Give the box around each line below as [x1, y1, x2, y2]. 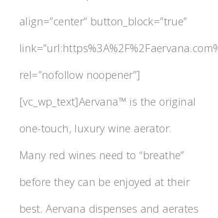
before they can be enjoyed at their [19, 174, 190, 189]
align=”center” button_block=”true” [19, 13, 187, 28]
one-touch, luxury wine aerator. [19, 120, 172, 135]
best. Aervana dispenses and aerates [19, 200, 199, 216]
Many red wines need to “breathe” [19, 147, 184, 162]
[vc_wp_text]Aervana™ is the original [19, 93, 196, 109]
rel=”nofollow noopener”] [19, 67, 141, 82]
